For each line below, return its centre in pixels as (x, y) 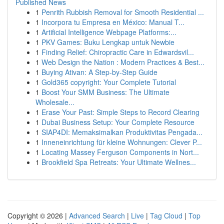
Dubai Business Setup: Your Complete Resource (118, 122)
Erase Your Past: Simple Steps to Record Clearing (120, 112)
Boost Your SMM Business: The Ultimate (105, 92)
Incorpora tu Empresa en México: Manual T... (113, 22)
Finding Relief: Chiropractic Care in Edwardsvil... (118, 52)
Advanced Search (97, 215)
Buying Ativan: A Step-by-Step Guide (99, 72)
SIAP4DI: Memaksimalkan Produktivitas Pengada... (122, 132)
